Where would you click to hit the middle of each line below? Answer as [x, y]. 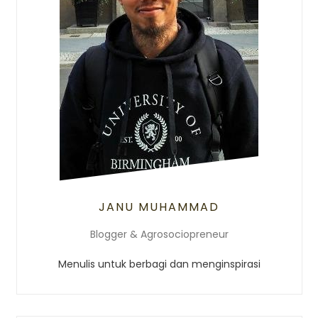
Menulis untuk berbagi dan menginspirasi [159, 264]
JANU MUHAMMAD [159, 207]
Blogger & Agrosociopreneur [159, 235]
